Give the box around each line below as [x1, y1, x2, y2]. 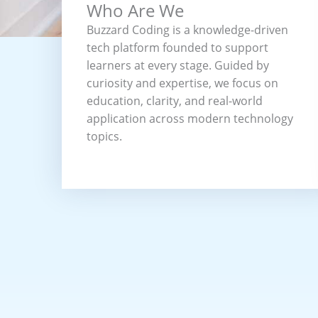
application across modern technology [87, 111, 293, 126]
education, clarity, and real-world [87, 93, 263, 109]
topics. [87, 128, 122, 144]
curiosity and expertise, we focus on [87, 75, 278, 91]
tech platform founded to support [87, 40, 268, 55]
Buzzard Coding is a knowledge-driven [87, 22, 288, 38]
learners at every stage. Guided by [87, 57, 269, 73]
